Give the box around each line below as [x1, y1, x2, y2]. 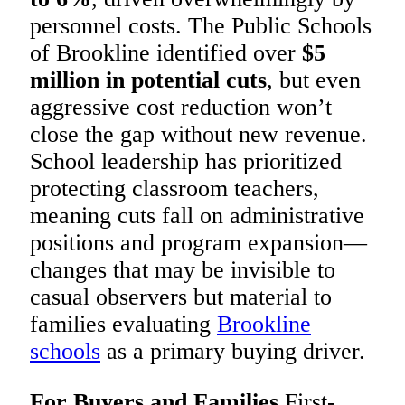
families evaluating [30, 311, 217, 338]
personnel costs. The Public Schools [30, 13, 372, 40]
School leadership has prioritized [30, 148, 342, 175]
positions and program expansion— [30, 230, 367, 257]
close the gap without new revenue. [30, 121, 367, 148]
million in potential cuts [30, 67, 267, 94]
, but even [267, 67, 361, 94]
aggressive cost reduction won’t [30, 94, 332, 121]
